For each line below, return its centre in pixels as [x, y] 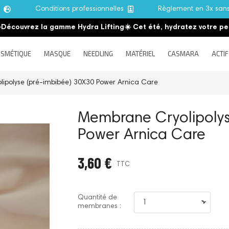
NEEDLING [98, 54]
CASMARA [183, 54]
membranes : [99, 207]
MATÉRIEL [140, 54]
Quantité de [97, 198]
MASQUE [57, 54]
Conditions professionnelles [82, 9]
